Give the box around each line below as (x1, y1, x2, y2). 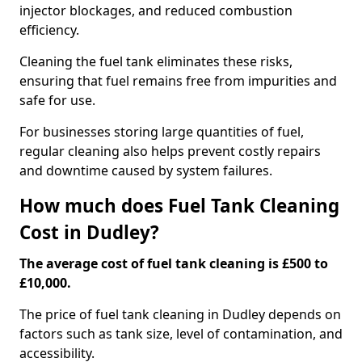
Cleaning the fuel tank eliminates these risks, (19, 53, 293, 70)
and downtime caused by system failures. (19, 162, 272, 179)
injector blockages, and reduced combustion (19, 2, 293, 19)
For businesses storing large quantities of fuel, (19, 123, 304, 141)
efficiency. (19, 21, 82, 39)
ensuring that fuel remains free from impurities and (19, 72, 337, 90)
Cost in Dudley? (19, 220, 159, 245)
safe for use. (19, 91, 99, 109)
